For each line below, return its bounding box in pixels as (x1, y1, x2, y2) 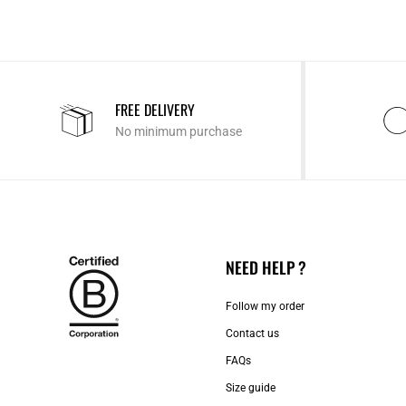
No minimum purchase (114, 124, 242, 140)
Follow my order (226, 300, 304, 314)
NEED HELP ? (226, 256, 306, 280)
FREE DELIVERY (114, 99, 195, 121)
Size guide (226, 382, 275, 395)
